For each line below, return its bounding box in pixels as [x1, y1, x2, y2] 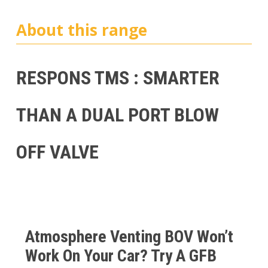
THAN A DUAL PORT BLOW [16, 103, 219, 127]
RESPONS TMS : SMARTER [16, 66, 220, 90]
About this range [16, 19, 147, 41]
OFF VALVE [16, 141, 99, 164]
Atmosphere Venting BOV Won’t [25, 227, 233, 247]
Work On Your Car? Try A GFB [25, 246, 217, 266]
